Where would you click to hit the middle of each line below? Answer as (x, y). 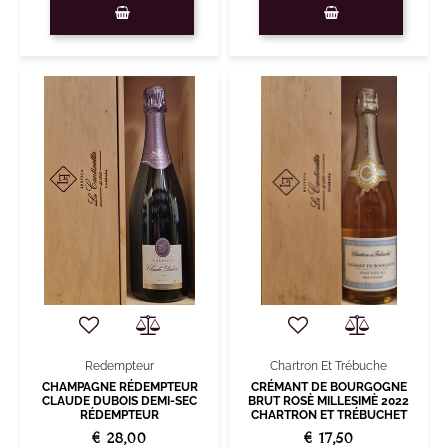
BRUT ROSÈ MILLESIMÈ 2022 (328, 401)
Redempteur (119, 366)
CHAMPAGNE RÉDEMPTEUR (119, 387)
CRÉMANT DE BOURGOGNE (328, 387)
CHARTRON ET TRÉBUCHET (328, 415)
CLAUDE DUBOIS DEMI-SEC (119, 401)
